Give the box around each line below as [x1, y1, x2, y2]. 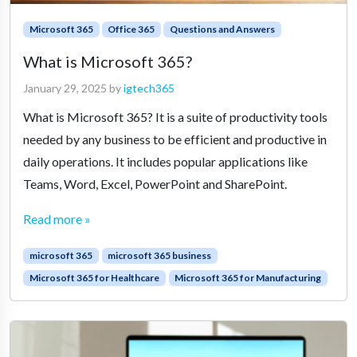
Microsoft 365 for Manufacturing [175, 271, 322, 284]
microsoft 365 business [108, 249, 212, 261]
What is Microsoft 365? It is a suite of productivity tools [23, 108, 328, 124]
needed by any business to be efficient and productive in [23, 131, 327, 147]
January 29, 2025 [23, 80, 107, 95]
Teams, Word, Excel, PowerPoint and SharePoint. [23, 175, 287, 191]
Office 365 [108, 22, 155, 35]
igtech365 [124, 80, 175, 95]
